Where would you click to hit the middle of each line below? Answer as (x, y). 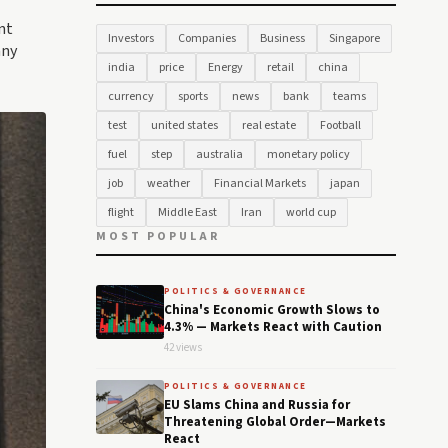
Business (282, 38)
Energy (225, 67)
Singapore (354, 38)
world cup (311, 212)
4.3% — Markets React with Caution (273, 327)
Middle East (187, 212)
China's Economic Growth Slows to (272, 310)
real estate (269, 125)
